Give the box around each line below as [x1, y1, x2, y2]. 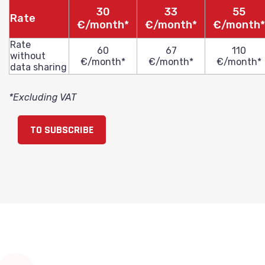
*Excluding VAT [9, 92, 76, 103]
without [10, 50, 46, 62]
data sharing [10, 62, 67, 73]
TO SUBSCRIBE [30, 123, 93, 137]
